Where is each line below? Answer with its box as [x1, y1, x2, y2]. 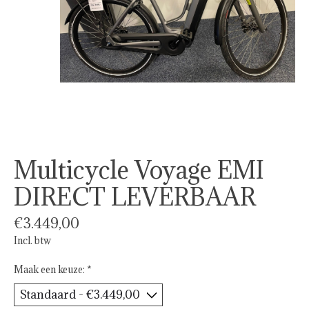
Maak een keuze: [14, 263, 87, 276]
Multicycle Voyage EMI [14, 154, 264, 186]
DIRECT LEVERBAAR [14, 181, 256, 213]
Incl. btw [14, 234, 51, 247]
